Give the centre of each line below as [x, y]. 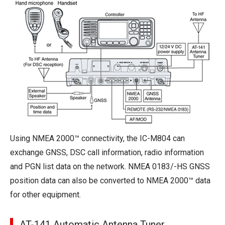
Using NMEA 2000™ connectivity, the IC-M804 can [97, 138]
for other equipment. [45, 194]
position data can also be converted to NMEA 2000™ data [110, 180]
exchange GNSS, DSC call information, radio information [107, 152]
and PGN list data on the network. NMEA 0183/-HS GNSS [110, 166]
